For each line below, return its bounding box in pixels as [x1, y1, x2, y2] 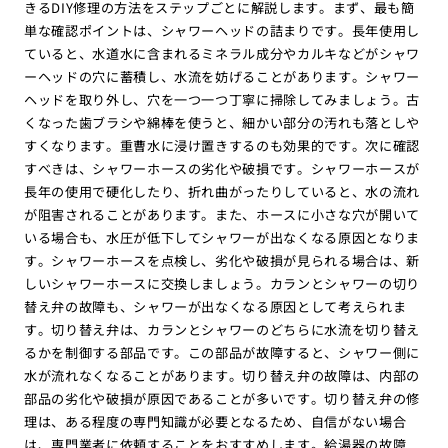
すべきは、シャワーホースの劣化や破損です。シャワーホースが [23, 158, 421, 178]
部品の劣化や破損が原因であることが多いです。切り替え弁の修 [23, 388, 421, 408]
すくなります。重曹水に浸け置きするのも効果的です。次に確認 [23, 135, 421, 155]
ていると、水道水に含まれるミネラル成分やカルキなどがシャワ [23, 43, 421, 63]
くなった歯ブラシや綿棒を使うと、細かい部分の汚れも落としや [23, 112, 421, 132]
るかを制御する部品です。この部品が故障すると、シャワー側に [23, 342, 421, 362]
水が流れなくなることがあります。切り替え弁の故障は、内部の [23, 365, 421, 385]
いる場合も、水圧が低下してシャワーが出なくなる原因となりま [23, 227, 421, 247]
